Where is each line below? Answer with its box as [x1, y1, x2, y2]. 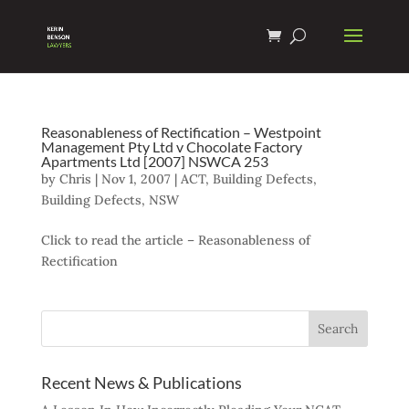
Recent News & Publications [40, 372, 242, 393]
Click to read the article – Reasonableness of [40, 232, 310, 248]
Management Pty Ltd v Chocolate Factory [40, 138, 302, 155]
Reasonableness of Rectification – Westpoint [40, 123, 321, 141]
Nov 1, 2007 [100, 171, 171, 187]
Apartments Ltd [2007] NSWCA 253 [40, 152, 268, 170]
